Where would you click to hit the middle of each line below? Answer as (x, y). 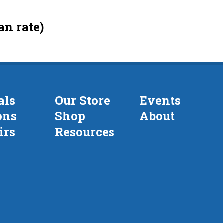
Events (160, 100)
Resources (85, 132)
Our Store (82, 100)
